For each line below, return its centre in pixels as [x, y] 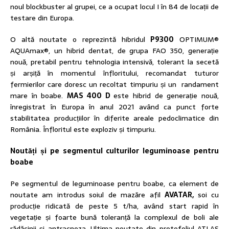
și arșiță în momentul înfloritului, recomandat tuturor [114, 73]
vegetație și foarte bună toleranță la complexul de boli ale [114, 217]
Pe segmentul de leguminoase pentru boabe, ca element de [114, 184]
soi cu [208, 195]
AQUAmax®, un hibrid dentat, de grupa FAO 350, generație [114, 51]
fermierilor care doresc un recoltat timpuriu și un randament [114, 85]
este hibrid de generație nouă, [166, 96]
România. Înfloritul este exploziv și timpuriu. [83, 130]
